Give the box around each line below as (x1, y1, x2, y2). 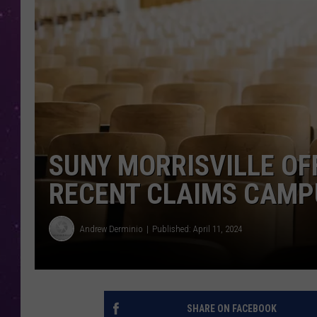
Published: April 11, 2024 (152, 223, 242, 234)
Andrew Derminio (80, 223, 143, 234)
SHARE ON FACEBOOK (186, 303, 277, 315)
